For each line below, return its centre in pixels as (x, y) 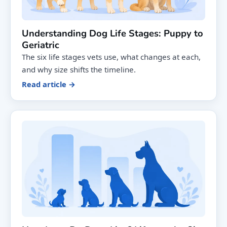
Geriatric (41, 45)
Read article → (49, 84)
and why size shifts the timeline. (79, 70)
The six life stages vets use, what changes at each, (111, 57)
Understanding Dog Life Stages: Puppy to (112, 33)
